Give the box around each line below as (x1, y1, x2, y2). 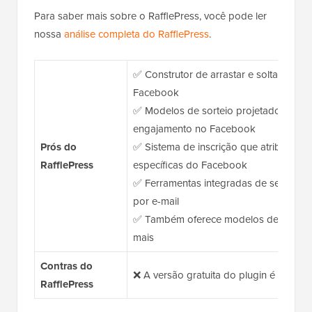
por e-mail (132, 193, 179, 209)
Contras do (40, 258, 93, 274)
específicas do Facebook (132, 157, 247, 173)
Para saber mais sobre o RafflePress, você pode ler (34, 8, 267, 24)
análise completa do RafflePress (64, 26, 209, 42)
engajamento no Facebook (132, 120, 256, 136)
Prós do (40, 139, 77, 155)
